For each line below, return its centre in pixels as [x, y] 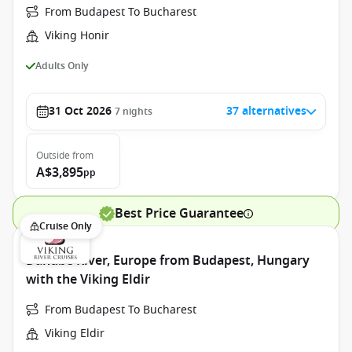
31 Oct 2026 [80, 111]
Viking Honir [77, 36]
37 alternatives [266, 111]
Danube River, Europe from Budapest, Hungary [168, 261]
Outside [53, 156]
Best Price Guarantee [179, 214]
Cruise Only [66, 226]
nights [137, 112]
